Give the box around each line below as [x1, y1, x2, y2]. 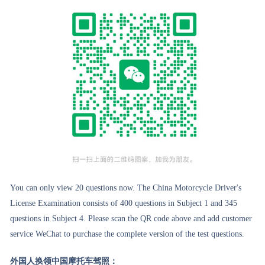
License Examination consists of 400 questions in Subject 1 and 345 [10, 199, 238, 208]
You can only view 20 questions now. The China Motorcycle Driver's [10, 183, 242, 192]
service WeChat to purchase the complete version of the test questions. [10, 230, 245, 238]
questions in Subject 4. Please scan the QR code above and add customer [10, 214, 253, 223]
